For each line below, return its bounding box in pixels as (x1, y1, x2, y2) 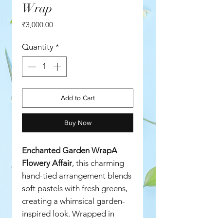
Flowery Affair (22, 158, 72, 168)
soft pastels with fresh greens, (22, 183, 127, 193)
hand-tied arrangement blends (22, 170, 131, 181)
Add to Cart (60, 93, 95, 102)
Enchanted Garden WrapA (22, 145, 117, 155)
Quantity (22, 42, 54, 52)
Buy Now (64, 118, 91, 127)
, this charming (72, 158, 124, 168)
